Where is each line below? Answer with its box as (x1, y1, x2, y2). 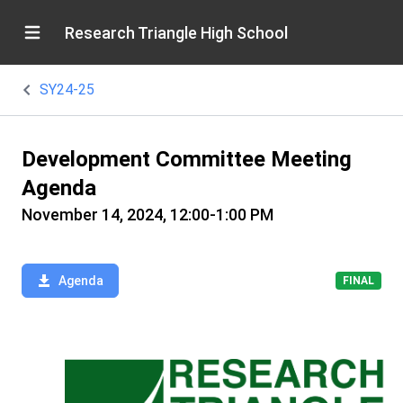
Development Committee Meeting (22, 147, 352, 172)
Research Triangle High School (65, 22, 288, 42)
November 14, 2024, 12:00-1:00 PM (22, 205, 273, 224)
